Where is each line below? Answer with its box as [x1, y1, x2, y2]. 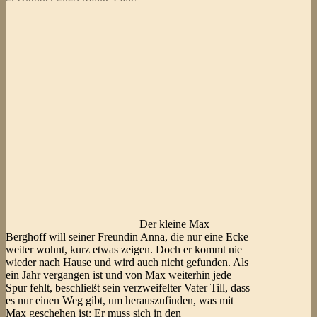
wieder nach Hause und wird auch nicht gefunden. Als [6, 255, 248, 268]
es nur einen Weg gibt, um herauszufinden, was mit [6, 294, 234, 306]
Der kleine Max [139, 217, 209, 230]
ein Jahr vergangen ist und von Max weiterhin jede [6, 268, 231, 281]
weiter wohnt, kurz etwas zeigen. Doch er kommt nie [6, 243, 242, 255]
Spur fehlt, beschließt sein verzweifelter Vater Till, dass [6, 281, 250, 294]
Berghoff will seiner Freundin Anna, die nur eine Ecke [6, 230, 248, 243]
